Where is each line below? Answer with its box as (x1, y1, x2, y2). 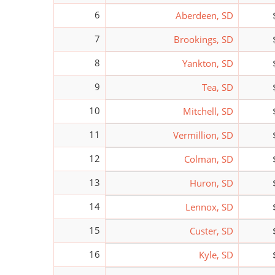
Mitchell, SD (183, 104, 233, 117)
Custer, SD (190, 224, 233, 237)
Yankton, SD (182, 56, 233, 69)
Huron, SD (190, 176, 233, 189)
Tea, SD (202, 80, 233, 93)
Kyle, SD (199, 248, 233, 261)
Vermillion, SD (173, 128, 233, 141)
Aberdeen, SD (176, 9, 233, 21)
